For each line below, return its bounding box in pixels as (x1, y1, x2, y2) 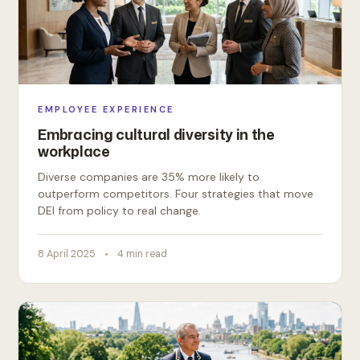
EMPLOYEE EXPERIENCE (38, 104, 174, 115)
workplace (38, 141, 110, 162)
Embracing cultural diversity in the (38, 124, 275, 145)
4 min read (117, 247, 168, 260)
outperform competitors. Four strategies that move (38, 186, 314, 201)
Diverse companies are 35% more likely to (38, 170, 260, 184)
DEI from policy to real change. (38, 203, 202, 218)
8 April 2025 (38, 247, 96, 260)
